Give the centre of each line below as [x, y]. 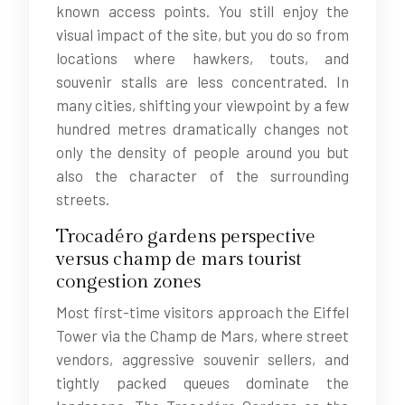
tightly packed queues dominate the [202, 382]
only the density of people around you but [202, 152]
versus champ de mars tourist [179, 259]
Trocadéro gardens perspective [186, 236]
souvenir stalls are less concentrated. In [202, 81]
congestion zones [128, 282]
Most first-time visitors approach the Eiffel [202, 312]
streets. [83, 199]
